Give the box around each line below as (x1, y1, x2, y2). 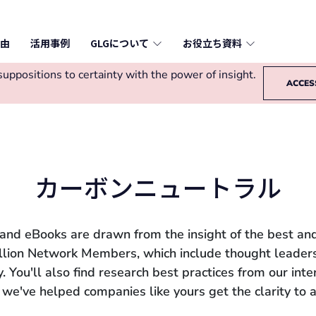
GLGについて (90, 36, 149, 50)
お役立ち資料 (182, 36, 242, 50)
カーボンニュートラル (35, 176, 281, 202)
